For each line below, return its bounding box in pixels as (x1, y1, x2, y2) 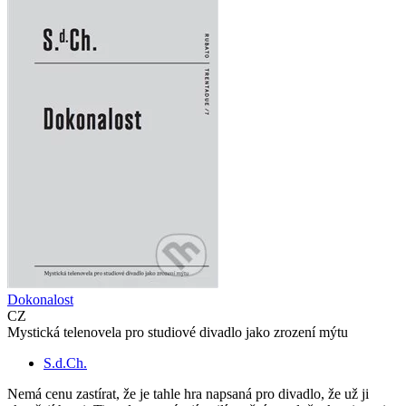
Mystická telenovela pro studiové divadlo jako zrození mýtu (7, 324, 348, 341)
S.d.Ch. (43, 355, 87, 372)
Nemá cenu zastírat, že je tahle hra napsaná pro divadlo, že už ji (7, 386, 369, 402)
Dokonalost (7, 292, 73, 308)
